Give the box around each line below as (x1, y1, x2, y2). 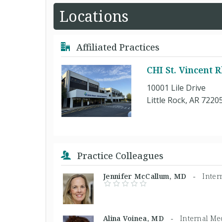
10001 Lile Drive (147, 82, 206, 93)
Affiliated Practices (74, 41, 160, 53)
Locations (59, 6, 128, 26)
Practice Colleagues (75, 150, 164, 162)
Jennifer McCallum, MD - (103, 171, 203, 181)
